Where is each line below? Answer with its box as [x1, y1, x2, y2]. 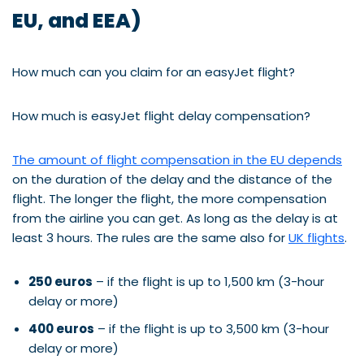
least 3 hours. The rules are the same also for [12, 228, 288, 246]
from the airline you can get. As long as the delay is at [12, 209, 338, 227]
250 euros [28, 272, 93, 290]
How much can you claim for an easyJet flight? [12, 63, 295, 80]
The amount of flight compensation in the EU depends [12, 150, 342, 168]
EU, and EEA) [12, 6, 141, 35]
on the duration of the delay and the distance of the [12, 170, 332, 188]
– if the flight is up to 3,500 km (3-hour [94, 319, 329, 337]
